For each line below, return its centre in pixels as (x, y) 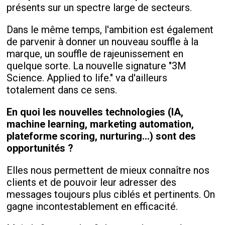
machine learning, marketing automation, (100, 124)
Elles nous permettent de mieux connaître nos (108, 170)
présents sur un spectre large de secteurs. (99, 7)
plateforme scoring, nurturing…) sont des (101, 136)
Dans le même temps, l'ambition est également (110, 29)
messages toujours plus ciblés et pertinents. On (111, 194)
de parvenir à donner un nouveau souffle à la (103, 41)
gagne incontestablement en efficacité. (92, 206)
